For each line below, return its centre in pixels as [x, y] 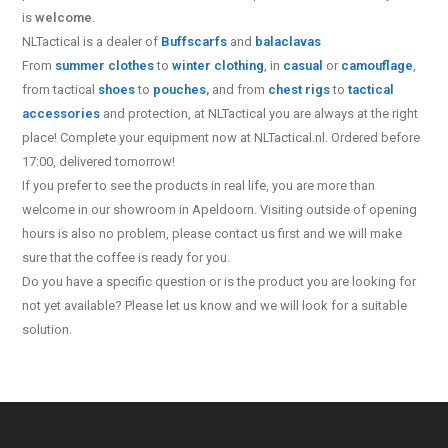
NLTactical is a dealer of [92, 41]
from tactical [60, 89]
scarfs [207, 41]
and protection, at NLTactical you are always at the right [259, 113]
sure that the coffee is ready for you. [126, 257]
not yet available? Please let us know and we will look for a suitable [215, 305]
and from [239, 89]
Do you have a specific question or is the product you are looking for [219, 281]
